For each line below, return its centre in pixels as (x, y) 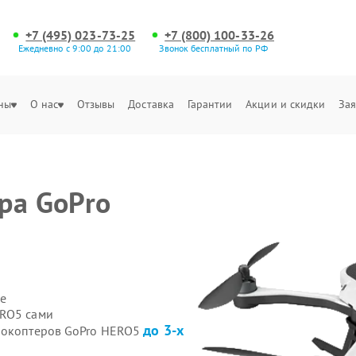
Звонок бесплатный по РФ (213, 48)
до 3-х (163, 330)
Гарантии (210, 104)
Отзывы (96, 104)
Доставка (151, 104)
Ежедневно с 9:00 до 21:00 (75, 48)
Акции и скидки (286, 104)
